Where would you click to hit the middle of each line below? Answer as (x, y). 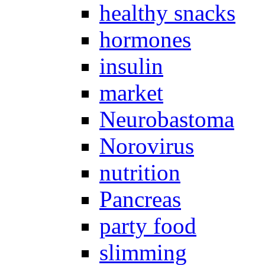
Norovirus (147, 146)
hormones (145, 40)
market (131, 93)
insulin (131, 66)
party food (148, 226)
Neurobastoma (167, 119)
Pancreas (140, 199)
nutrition (140, 173)
